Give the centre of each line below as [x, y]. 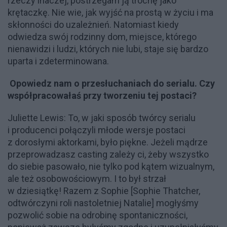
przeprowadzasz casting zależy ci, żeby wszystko [108, 154]
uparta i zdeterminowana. [58, 61]
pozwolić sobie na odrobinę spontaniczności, [98, 215]
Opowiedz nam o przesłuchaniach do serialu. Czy [112, 83]
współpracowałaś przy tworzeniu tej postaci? [102, 96]
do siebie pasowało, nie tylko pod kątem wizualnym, [111, 166]
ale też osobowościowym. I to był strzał [87, 179]
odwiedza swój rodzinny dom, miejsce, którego [102, 37]
